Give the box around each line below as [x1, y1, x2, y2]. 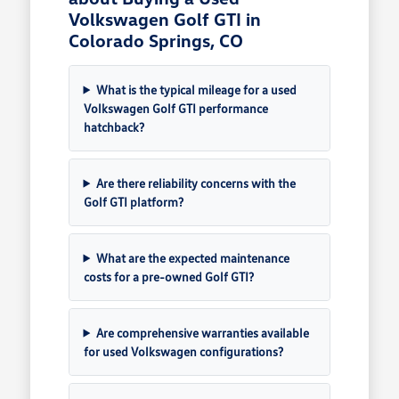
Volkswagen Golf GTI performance [83, 100, 268, 116]
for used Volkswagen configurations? [83, 343, 283, 359]
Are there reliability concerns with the [96, 175, 297, 191]
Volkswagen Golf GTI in [68, 7, 261, 29]
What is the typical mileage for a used [96, 81, 297, 97]
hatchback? [83, 118, 144, 134]
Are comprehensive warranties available [96, 324, 310, 340]
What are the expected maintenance [96, 249, 290, 265]
